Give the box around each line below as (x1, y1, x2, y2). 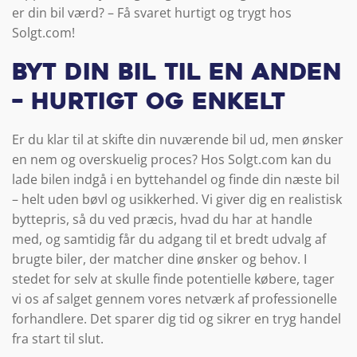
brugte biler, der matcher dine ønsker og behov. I (12, 250, 307, 269)
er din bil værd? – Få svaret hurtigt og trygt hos (12, 4, 292, 22)
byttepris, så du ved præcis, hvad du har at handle (12, 210, 312, 229)
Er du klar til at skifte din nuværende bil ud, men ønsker (12, 131, 343, 149)
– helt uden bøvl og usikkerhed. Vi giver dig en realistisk (12, 190, 342, 209)
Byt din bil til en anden (12, 63, 342, 86)
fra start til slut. (12, 330, 104, 348)
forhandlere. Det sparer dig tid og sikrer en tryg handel (12, 310, 341, 328)
